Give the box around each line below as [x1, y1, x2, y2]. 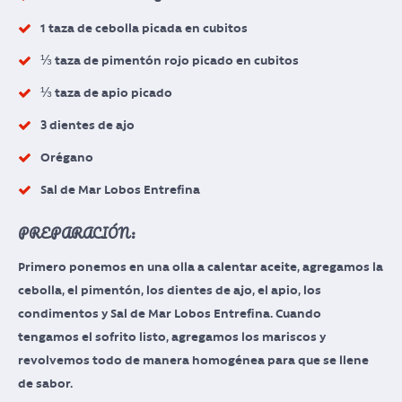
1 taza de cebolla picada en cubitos [40, 22, 248, 35]
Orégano [40, 151, 93, 164]
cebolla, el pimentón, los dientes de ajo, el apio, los [18, 284, 321, 297]
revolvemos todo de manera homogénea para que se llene [18, 354, 369, 367]
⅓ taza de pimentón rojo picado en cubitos [40, 54, 299, 67]
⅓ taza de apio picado [40, 86, 172, 100]
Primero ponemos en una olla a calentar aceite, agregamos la [18, 260, 383, 274]
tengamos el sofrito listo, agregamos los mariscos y [18, 330, 326, 344]
